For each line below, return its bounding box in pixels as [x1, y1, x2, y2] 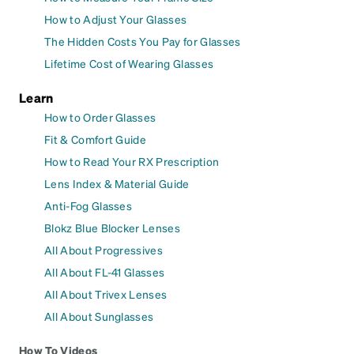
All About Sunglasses [44, 309, 154, 324]
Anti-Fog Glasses [44, 198, 133, 213]
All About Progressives [44, 243, 164, 258]
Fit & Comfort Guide [44, 132, 147, 147]
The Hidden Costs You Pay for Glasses [44, 34, 241, 49]
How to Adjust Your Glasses [44, 12, 187, 27]
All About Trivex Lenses [44, 287, 168, 302]
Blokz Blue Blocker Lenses [44, 220, 180, 235]
